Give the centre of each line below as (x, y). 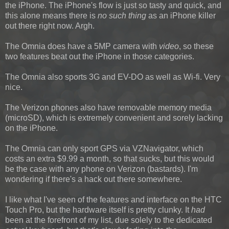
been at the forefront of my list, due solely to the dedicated (109, 220)
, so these (196, 46)
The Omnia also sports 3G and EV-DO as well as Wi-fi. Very (113, 77)
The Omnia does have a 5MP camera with (82, 46)
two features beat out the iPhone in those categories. (100, 56)
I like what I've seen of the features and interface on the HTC (113, 199)
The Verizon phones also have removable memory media (108, 107)
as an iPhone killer (181, 15)
